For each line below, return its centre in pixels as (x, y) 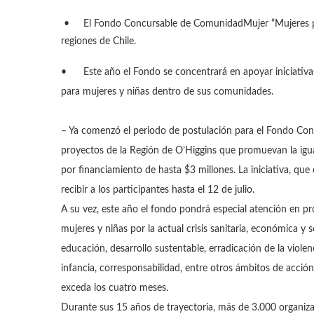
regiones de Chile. (98, 41)
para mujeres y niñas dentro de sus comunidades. (169, 92)
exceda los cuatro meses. (116, 288)
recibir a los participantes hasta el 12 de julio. (158, 190)
